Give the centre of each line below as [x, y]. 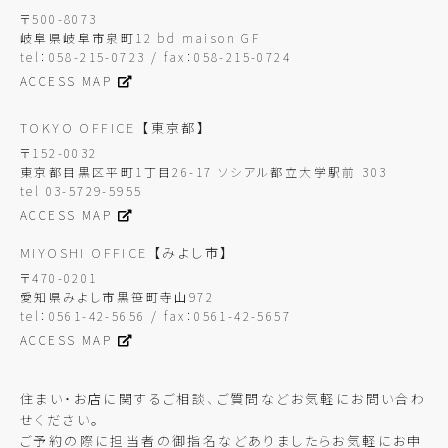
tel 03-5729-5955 [81, 190]
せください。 [60, 420]
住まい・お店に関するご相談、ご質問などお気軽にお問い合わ [223, 399]
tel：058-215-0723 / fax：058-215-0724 [155, 57]
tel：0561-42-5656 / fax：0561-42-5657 [155, 315]
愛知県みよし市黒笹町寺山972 [117, 296]
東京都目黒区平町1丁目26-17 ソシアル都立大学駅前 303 [204, 171]
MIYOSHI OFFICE [87, 252]
